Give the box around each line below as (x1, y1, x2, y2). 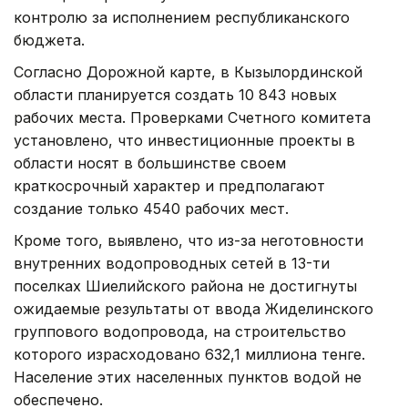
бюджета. (14, 30, 85, 49)
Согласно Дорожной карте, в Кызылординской (14, 62, 362, 81)
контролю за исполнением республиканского (14, 7, 350, 26)
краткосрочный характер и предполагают (14, 176, 325, 195)
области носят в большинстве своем (14, 153, 286, 172)
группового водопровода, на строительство (14, 321, 346, 341)
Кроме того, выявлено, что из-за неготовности (14, 230, 363, 250)
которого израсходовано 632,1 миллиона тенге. (14, 344, 365, 363)
